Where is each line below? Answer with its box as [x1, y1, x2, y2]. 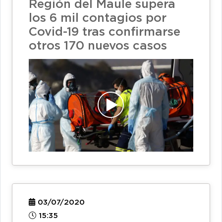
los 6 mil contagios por [29, 12, 166, 24]
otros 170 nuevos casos [29, 40, 167, 52]
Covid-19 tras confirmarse [29, 26, 180, 38]
